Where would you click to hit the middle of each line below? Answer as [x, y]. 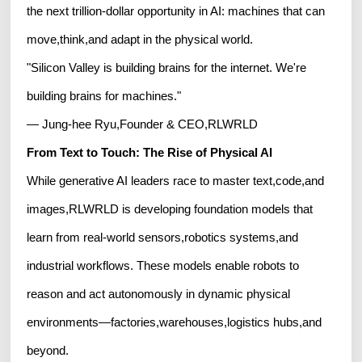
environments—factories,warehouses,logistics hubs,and [175, 322]
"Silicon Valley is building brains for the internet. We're [167, 67]
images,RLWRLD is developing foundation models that [170, 208]
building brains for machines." [104, 95]
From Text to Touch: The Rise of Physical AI [150, 152]
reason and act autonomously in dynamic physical [159, 293]
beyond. [48, 350]
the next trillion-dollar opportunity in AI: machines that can [176, 11]
